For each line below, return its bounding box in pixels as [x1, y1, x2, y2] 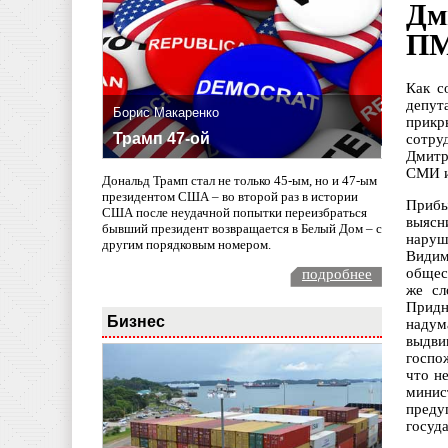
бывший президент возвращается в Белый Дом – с [102, 220, 382, 236]
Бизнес [107, 311, 165, 330]
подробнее [302, 265, 372, 282]
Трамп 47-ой [113, 130, 210, 148]
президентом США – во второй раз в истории [102, 188, 358, 204]
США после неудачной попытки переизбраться [102, 204, 367, 220]
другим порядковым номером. [102, 236, 271, 252]
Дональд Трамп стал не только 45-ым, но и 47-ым [102, 172, 377, 188]
